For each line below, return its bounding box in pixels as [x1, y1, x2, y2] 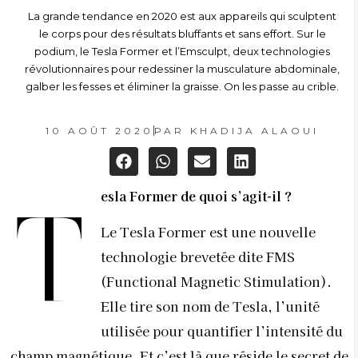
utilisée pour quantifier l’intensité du [101, 321, 343, 341]
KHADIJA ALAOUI [185, 125, 319, 137]
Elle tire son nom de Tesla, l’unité [101, 296, 320, 316]
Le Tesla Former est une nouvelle [101, 222, 316, 242]
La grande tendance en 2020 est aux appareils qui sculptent [28, 10, 336, 22]
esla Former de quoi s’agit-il [101, 186, 284, 205]
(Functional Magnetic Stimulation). [101, 272, 332, 292]
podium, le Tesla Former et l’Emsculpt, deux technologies [34, 45, 330, 58]
